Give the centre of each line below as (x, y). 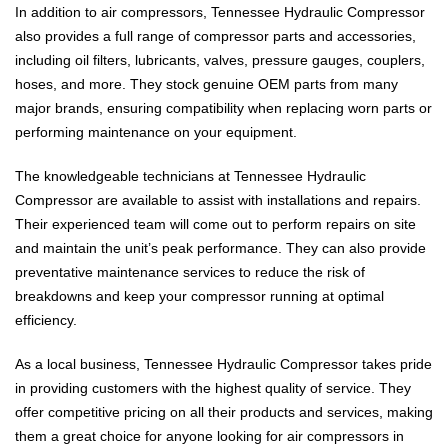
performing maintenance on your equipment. (156, 132)
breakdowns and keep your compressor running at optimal (199, 296)
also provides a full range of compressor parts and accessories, (215, 36)
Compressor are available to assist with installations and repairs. (218, 200)
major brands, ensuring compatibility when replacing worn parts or (223, 108)
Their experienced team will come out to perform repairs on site (215, 224)
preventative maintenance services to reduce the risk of (190, 272)
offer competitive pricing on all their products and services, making (224, 412)
